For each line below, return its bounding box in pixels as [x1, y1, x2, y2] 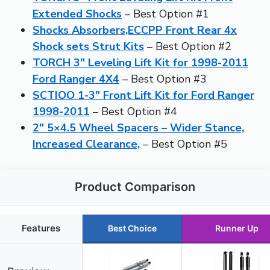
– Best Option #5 [140, 136, 227, 151]
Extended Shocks [33, 6, 122, 21]
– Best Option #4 [90, 104, 177, 119]
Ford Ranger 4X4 [33, 71, 119, 86]
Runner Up [215, 222, 259, 233]
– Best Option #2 [144, 39, 231, 54]
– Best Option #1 [122, 6, 209, 21]
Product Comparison [75, 179, 195, 194]
